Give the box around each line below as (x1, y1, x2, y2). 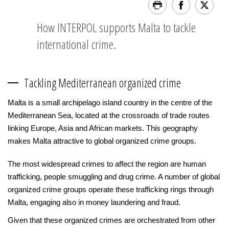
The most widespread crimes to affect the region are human (8, 159, 206, 168)
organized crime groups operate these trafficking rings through (8, 185, 214, 194)
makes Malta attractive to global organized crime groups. (8, 136, 196, 145)
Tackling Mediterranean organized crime (24, 75, 181, 91)
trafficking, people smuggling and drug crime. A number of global (8, 172, 220, 181)
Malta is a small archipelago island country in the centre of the (8, 98, 212, 107)
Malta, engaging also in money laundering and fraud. (8, 198, 180, 207)
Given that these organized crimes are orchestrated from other (8, 216, 215, 224)
